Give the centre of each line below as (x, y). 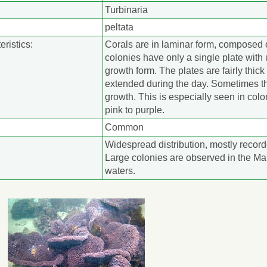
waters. (120, 171)
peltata (119, 27)
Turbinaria (126, 10)
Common (124, 128)
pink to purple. (135, 110)
